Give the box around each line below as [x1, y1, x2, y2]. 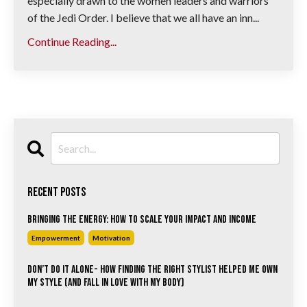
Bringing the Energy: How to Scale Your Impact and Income [27, 213, 256, 227]
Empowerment [32, 234, 80, 243]
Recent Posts [27, 185, 86, 200]
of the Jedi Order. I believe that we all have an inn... [27, 11, 259, 25]
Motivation [93, 234, 130, 243]
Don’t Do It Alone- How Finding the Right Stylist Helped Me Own [27, 263, 278, 277]
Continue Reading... [27, 35, 116, 49]
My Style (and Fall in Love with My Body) [27, 276, 184, 290]
